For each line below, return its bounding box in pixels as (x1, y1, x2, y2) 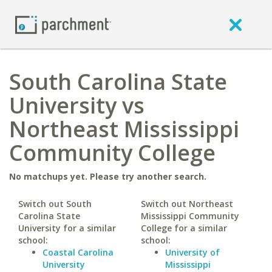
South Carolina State (9, 67, 227, 97)
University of (165, 246, 220, 258)
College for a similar (140, 222, 227, 234)
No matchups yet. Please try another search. (9, 171, 206, 182)
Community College (9, 138, 216, 168)
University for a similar (18, 222, 116, 234)
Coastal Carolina (42, 246, 114, 258)
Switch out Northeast (140, 198, 233, 209)
